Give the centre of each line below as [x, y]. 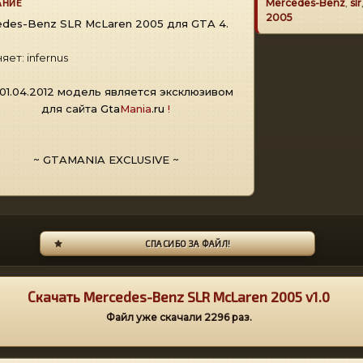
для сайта [71, 109]
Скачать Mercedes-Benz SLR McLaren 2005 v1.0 [179, 297]
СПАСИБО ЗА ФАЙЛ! [188, 243]
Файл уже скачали [155, 317]
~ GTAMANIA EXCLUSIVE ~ [106, 160]
